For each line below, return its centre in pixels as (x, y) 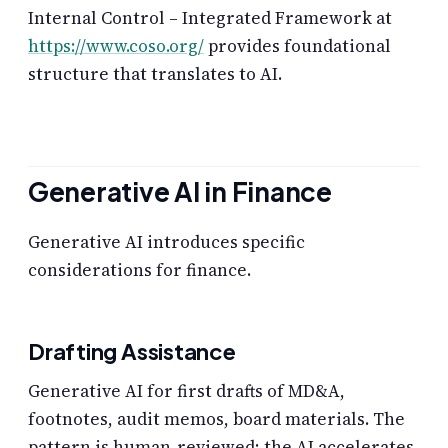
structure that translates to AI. (155, 73)
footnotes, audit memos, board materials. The (216, 419)
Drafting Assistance (132, 351)
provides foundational (297, 45)
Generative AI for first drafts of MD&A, (186, 391)
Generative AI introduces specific (166, 242)
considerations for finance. (139, 270)
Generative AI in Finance (180, 191)
